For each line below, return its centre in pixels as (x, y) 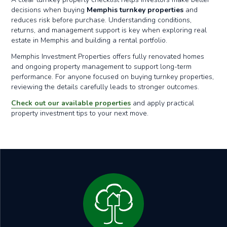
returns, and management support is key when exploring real (109, 30)
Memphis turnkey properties (135, 10)
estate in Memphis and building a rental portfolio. (89, 40)
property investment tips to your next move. (80, 113)
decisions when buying (49, 10)
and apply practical (163, 103)
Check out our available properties (71, 103)
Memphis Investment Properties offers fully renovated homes (108, 56)
